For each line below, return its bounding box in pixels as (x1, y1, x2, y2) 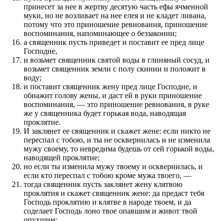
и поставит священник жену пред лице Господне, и (24, 82, 197, 91)
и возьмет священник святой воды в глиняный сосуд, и (24, 55, 210, 64)
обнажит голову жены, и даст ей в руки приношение (24, 91, 202, 100)
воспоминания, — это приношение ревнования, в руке (24, 100, 209, 109)
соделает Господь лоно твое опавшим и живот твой (24, 206, 197, 215)
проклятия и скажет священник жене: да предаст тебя (24, 188, 204, 197)
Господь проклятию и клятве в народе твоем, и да (24, 197, 191, 206)
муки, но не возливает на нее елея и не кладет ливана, (24, 11, 206, 20)
